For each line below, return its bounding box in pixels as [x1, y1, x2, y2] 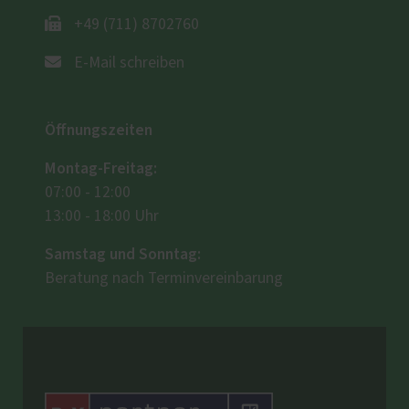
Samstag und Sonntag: [45, 243, 204, 267]
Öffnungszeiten [45, 119, 152, 142]
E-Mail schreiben [74, 55, 184, 72]
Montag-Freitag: [45, 157, 157, 181]
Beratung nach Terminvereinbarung [45, 270, 283, 288]
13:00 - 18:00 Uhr [45, 208, 159, 225]
